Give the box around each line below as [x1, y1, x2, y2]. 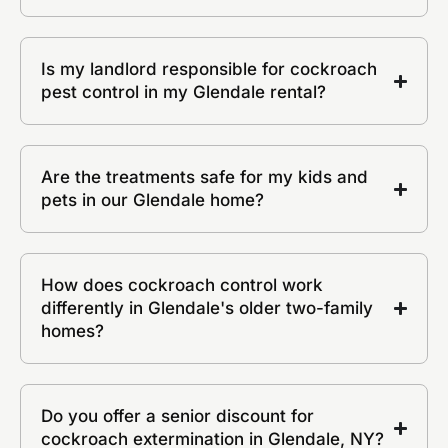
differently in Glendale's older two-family [41, 298, 373, 319]
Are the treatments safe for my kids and [41, 167, 368, 188]
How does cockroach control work [41, 275, 323, 296]
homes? [41, 321, 104, 342]
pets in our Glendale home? [41, 190, 264, 211]
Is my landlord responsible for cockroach [41, 59, 377, 80]
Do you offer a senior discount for [41, 406, 314, 427]
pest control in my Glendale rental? [41, 82, 326, 103]
